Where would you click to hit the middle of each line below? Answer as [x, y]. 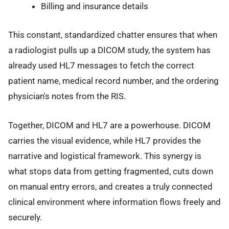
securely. [25, 217]
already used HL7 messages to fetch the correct [101, 66]
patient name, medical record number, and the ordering [113, 81]
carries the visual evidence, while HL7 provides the [105, 140]
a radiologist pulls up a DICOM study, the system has [109, 50]
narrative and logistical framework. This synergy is [105, 156]
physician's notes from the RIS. [67, 96]
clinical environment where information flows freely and [114, 202]
